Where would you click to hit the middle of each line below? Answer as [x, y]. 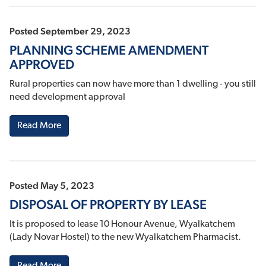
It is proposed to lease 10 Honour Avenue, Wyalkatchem [122, 225]
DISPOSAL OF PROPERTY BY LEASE [108, 205]
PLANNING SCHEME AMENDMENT [109, 50]
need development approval [67, 98]
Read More [39, 126]
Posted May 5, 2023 [52, 186]
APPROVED [42, 64]
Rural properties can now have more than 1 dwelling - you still [133, 85]
